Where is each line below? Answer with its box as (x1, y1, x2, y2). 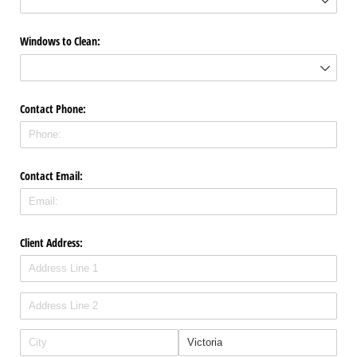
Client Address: (20, 235, 83, 251)
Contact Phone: (20, 100, 86, 116)
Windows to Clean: (20, 33, 100, 49)
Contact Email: (20, 167, 83, 183)
